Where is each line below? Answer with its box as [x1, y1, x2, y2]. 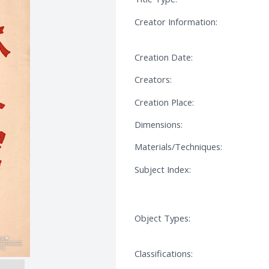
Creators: [134, 73, 172, 86]
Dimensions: [134, 118, 183, 131]
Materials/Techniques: [134, 141, 222, 153]
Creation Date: [134, 51, 193, 63]
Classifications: [134, 247, 193, 260]
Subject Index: [134, 163, 191, 175]
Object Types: [134, 212, 190, 225]
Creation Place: [134, 95, 194, 108]
